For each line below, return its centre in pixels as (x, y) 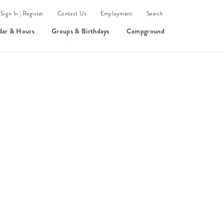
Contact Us (72, 14)
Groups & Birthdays (80, 31)
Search (155, 14)
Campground (145, 31)
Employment (116, 14)
